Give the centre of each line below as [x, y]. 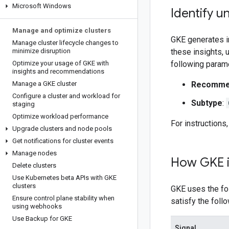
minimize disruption [41, 51]
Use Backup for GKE [42, 219]
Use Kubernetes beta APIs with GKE [64, 178]
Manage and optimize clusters [62, 30]
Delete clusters [34, 165]
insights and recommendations [58, 71]
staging [24, 104]
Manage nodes [35, 153]
